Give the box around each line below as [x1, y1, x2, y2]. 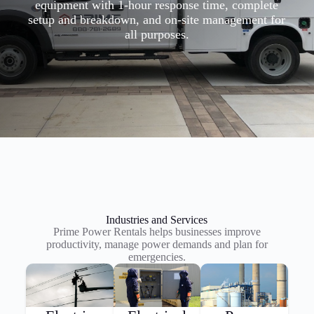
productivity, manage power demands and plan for [46, 238, 268, 250]
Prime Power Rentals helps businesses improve [53, 226, 261, 238]
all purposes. [124, 27, 189, 41]
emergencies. [128, 251, 186, 263]
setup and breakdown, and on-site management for [28, 13, 286, 27]
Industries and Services [106, 214, 208, 226]
